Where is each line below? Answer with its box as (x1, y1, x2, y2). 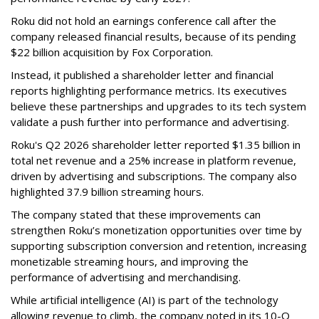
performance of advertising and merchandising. (11, 269, 241, 284)
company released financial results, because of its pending (11, 28, 296, 43)
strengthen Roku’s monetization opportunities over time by (11, 222, 302, 237)
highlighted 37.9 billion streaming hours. (11, 184, 204, 199)
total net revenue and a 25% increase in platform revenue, (11, 152, 296, 167)
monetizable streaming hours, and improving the (11, 253, 249, 268)
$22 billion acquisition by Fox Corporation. (11, 44, 213, 59)
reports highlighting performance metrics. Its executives (11, 83, 287, 98)
